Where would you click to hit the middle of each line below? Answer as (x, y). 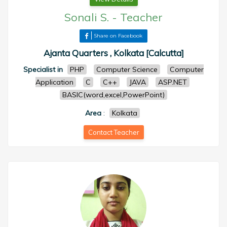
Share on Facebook (118, 36)
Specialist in (43, 69)
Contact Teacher (113, 132)
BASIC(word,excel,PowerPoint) (113, 95)
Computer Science (127, 69)
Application (54, 82)
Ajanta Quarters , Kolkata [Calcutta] (113, 53)
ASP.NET (172, 82)
